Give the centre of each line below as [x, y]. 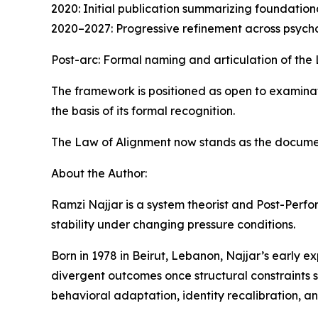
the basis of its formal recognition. [143, 110]
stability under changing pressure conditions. [173, 224]
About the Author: [99, 173]
